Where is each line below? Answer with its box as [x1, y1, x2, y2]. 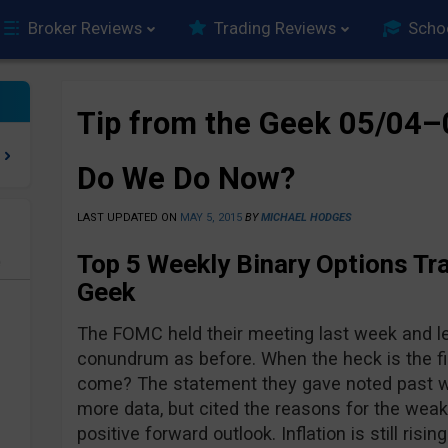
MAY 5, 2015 [179, 211, 242, 224]
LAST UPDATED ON [76, 211, 180, 224]
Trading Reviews [214, 18, 336, 38]
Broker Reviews [28, 18, 142, 38]
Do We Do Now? [76, 160, 295, 197]
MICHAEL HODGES [260, 211, 352, 224]
